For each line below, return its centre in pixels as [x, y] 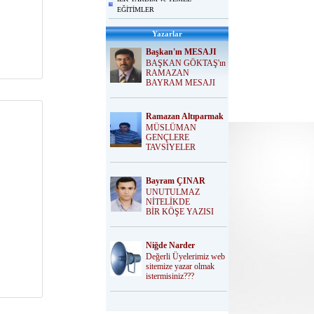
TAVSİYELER [171, 147]
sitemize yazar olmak [180, 266]
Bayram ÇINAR [176, 181]
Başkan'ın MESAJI [181, 52]
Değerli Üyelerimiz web [185, 257]
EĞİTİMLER [136, 9]
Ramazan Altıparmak [185, 116]
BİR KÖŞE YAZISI [180, 212]
